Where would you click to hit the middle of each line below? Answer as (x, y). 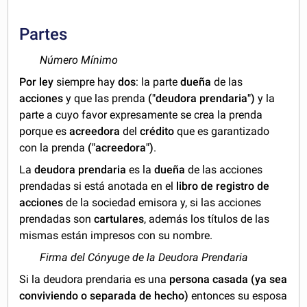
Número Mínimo (79, 60)
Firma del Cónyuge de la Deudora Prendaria (144, 258)
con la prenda (54, 148)
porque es (45, 132)
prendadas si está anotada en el (98, 186)
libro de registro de (223, 186)
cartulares (119, 219)
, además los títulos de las (207, 219)
